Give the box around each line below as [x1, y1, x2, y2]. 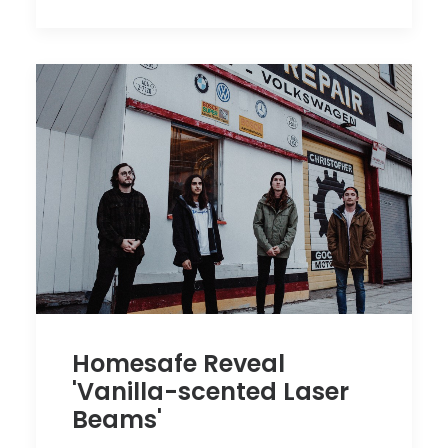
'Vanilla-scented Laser [72, 374, 349, 408]
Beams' [72, 402, 162, 436]
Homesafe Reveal [72, 346, 285, 380]
